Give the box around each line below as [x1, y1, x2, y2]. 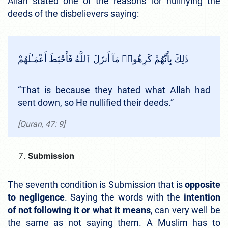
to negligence [8, 191, 65, 203]
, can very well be [150, 204, 221, 215]
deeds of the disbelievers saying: [8, 8, 139, 19]
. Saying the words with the [64, 191, 184, 203]
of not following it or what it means [8, 204, 151, 215]
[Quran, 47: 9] [18, 119, 65, 129]
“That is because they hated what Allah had [18, 84, 210, 95]
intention [184, 191, 221, 203]
